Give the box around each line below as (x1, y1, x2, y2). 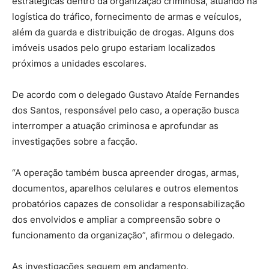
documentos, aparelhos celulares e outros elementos (12, 183, 238, 195)
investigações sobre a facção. (12, 136, 138, 148)
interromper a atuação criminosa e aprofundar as (12, 120, 219, 132)
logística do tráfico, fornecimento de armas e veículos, (12, 11, 241, 23)
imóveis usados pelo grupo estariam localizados (12, 42, 216, 54)
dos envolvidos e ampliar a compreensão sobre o (12, 214, 220, 226)
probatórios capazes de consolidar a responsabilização (12, 198, 245, 210)
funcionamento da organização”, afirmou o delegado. (12, 229, 235, 241)
